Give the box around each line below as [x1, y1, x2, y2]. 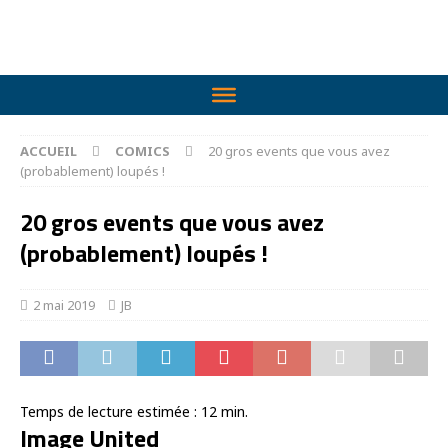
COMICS [115, 142, 170, 160]
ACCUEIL [20, 142, 77, 160]
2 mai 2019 [33, 296, 95, 314]
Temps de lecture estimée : [20, 402, 201, 421]
